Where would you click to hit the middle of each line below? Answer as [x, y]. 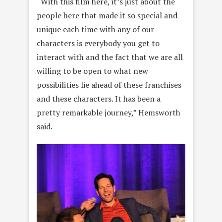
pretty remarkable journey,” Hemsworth [109, 112]
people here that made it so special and [107, 15]
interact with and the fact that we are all [110, 57]
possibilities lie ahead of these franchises [109, 84]
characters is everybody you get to [98, 43]
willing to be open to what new [92, 71]
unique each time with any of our [95, 29]
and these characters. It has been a [99, 98]
